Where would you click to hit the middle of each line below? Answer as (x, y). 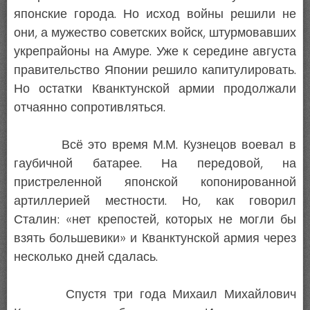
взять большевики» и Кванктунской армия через (155, 238)
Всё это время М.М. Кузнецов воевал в (155, 145)
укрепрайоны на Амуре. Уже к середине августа (155, 52)
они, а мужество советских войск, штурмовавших (155, 33)
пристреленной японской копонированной (155, 182)
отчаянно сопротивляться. (90, 108)
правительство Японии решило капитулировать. (155, 70)
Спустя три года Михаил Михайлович (155, 294)
